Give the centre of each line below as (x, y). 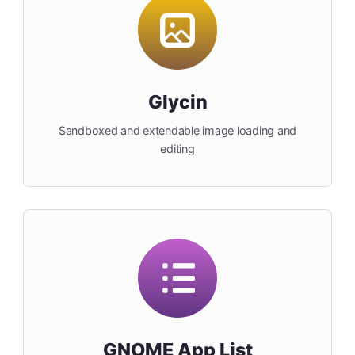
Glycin (177, 102)
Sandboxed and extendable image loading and (177, 131)
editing (177, 149)
